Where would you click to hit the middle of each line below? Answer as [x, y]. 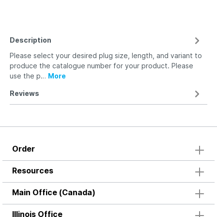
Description [31, 40]
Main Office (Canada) [54, 192]
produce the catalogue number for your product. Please [101, 66]
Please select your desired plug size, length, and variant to [106, 55]
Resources [33, 170]
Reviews [24, 93]
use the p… [29, 76]
